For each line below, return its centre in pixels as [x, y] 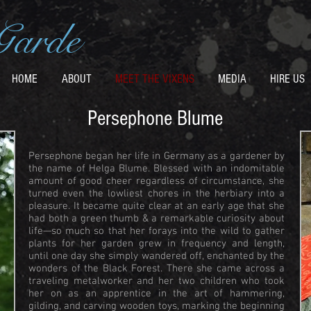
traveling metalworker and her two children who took [157, 281]
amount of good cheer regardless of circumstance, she [157, 181]
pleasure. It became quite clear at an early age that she [157, 206]
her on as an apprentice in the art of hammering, [157, 294]
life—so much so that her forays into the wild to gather [157, 231]
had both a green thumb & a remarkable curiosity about [157, 219]
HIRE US [287, 79]
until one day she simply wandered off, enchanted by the [157, 256]
